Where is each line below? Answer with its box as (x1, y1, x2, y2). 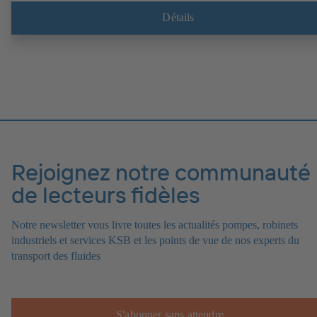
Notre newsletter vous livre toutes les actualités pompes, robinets (11, 219, 298, 231)
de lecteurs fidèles (11, 180, 200, 209)
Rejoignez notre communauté (11, 158, 311, 187)
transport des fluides (11, 250, 103, 263)
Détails (162, 11, 195, 24)
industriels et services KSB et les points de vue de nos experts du (11, 234, 299, 247)
